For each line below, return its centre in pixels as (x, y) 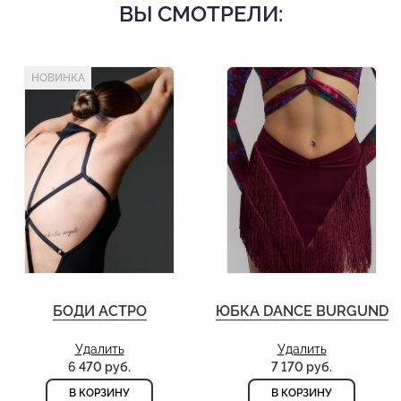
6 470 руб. (99, 367)
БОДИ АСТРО (99, 311)
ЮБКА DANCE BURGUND (302, 311)
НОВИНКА (58, 78)
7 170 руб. (302, 367)
